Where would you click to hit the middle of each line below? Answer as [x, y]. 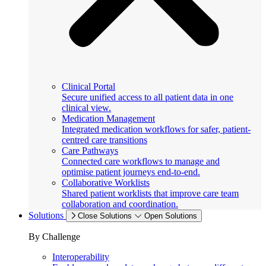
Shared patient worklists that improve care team [150, 193]
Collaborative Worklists [106, 183]
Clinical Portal [88, 86]
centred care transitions [104, 140]
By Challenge [54, 237]
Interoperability [81, 257]
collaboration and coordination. [120, 204]
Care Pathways [90, 151]
